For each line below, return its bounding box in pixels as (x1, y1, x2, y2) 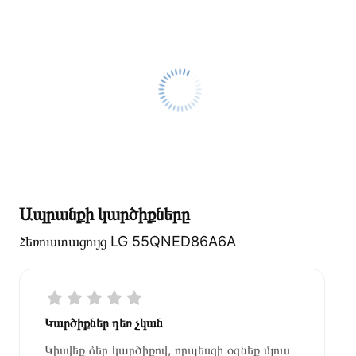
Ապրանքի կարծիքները (19, 203, 190, 224)
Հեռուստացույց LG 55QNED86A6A (19, 232, 236, 250)
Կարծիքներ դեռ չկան (44, 314, 163, 331)
